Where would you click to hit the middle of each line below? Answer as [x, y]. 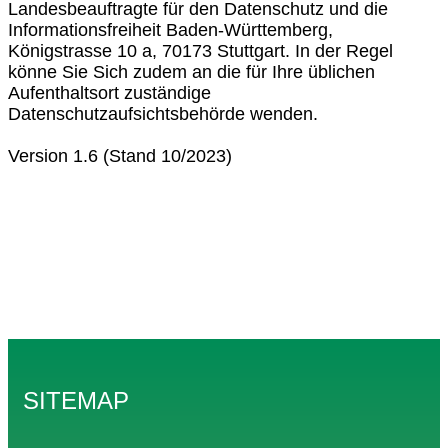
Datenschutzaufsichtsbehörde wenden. [163, 113]
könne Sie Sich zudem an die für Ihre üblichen [191, 71]
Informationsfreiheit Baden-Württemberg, [170, 29]
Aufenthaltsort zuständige [109, 92]
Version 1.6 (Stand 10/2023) [120, 155]
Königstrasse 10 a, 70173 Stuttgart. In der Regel [200, 50]
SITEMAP [76, 401]
